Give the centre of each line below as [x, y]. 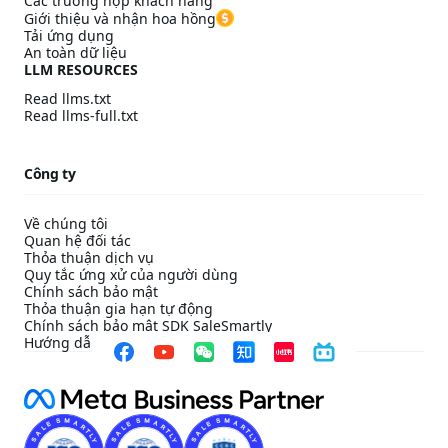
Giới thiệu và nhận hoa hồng [120, 18]
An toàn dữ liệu [75, 52]
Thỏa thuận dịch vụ [89, 257]
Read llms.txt [67, 98]
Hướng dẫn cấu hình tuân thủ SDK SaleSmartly [181, 342]
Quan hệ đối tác [77, 240]
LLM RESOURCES [81, 69]
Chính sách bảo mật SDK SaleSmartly [148, 325]
